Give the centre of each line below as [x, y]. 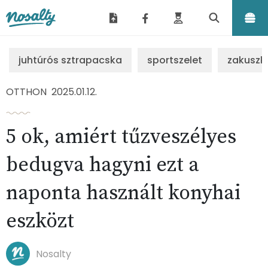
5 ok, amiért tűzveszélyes [121, 137]
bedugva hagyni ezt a [103, 165]
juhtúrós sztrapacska [70, 60]
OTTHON [26, 92]
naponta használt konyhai [123, 193]
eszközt [40, 221]
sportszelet [175, 60]
